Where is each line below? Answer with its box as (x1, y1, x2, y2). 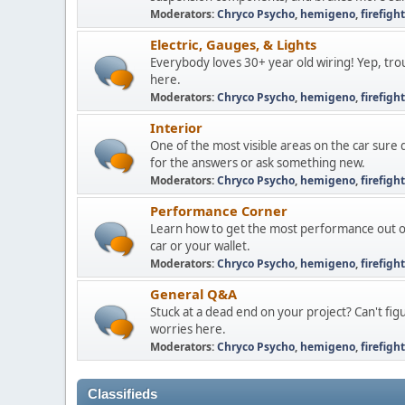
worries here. (150, 321, 226, 337)
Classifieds (88, 387, 157, 401)
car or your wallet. (150, 238, 250, 254)
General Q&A (150, 285, 237, 303)
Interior (150, 118, 202, 137)
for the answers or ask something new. (150, 155, 365, 171)
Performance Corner (150, 202, 287, 220)
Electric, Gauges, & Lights (150, 35, 316, 53)
